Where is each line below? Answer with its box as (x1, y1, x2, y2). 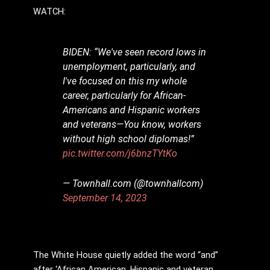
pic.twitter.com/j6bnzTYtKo (63, 148, 178, 160)
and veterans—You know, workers (63, 119, 202, 131)
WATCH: (33, 6, 66, 17)
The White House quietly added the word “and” (33, 249, 218, 260)
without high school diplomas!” (63, 133, 195, 145)
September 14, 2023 (63, 192, 148, 204)
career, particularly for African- (63, 90, 186, 102)
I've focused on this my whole (63, 75, 187, 87)
